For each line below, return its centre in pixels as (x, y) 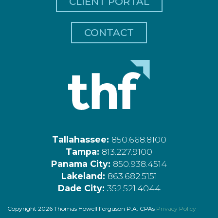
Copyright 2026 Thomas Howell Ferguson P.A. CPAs (82, 208)
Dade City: (82, 188)
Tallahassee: (82, 139)
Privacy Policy (176, 208)
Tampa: (84, 151)
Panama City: (82, 163)
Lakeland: (84, 176)
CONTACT (109, 32)
